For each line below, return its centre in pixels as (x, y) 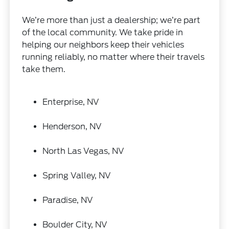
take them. (44, 69)
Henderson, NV (72, 126)
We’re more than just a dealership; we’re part (111, 20)
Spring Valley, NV (77, 175)
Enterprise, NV (71, 102)
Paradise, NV (68, 200)
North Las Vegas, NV (84, 151)
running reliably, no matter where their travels (113, 57)
